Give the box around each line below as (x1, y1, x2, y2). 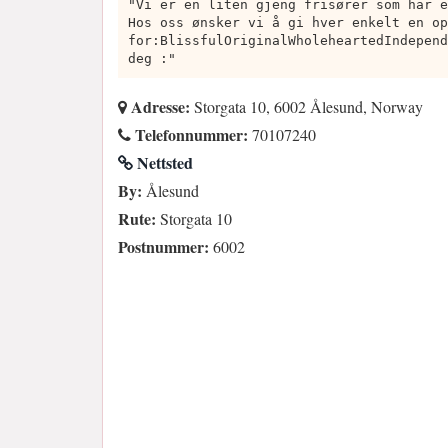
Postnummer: (118, 234, 209, 258)
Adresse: (127, 94, 190, 118)
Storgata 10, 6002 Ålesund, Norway (190, 95, 423, 117)
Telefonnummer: (131, 122, 248, 146)
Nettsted (133, 150, 193, 174)
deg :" (128, 50, 176, 66)
